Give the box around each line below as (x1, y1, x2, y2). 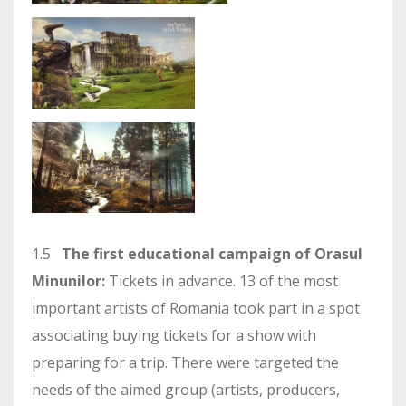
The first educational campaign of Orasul (62, 244, 362, 265)
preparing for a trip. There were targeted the (32, 353, 339, 373)
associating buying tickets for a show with (32, 325, 316, 346)
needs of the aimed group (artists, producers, (32, 380, 340, 401)
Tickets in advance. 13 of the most (105, 271, 338, 292)
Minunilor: (32, 271, 105, 292)
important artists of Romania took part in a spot (32, 298, 360, 319)
